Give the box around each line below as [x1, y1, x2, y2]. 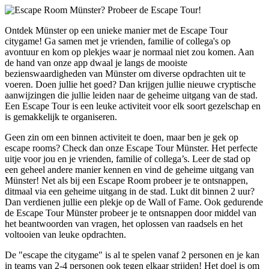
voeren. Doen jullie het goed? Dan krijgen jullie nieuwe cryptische [5, 79, 256, 89]
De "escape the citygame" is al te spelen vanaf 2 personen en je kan [5, 249, 259, 260]
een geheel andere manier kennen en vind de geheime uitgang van [5, 164, 254, 175]
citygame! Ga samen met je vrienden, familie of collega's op [5, 35, 231, 46]
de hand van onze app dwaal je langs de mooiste [5, 57, 187, 68]
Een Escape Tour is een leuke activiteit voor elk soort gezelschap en [5, 100, 261, 111]
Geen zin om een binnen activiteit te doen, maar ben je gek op [5, 131, 238, 142]
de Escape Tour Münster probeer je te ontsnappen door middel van [5, 207, 256, 218]
